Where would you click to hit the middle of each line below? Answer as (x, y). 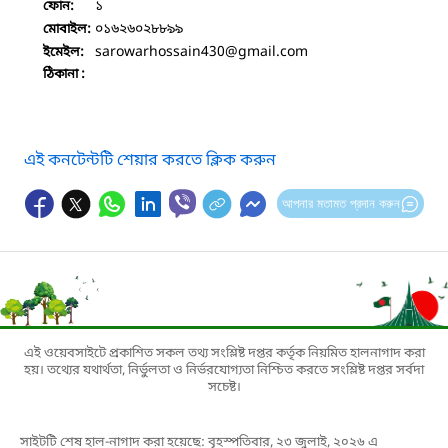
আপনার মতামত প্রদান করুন (340, 203)
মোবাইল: (67, 29)
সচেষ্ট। (224, 387)
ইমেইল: (63, 52)
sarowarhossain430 (160, 52)
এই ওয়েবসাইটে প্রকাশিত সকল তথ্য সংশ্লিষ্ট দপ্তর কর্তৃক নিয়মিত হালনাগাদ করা (224, 353)
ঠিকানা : (64, 74)
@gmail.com (266, 52)
